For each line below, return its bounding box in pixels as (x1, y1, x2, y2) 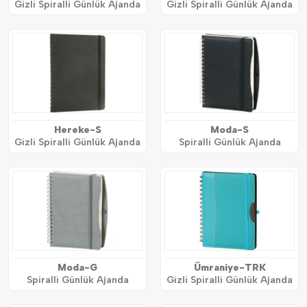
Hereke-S (53, 124, 101, 136)
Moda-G (58, 262, 97, 274)
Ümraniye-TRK (193, 262, 266, 274)
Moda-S (210, 124, 249, 136)
